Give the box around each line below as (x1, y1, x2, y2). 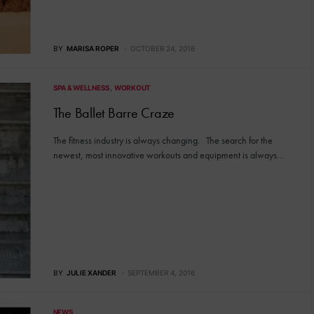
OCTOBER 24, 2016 (130, 43, 195, 53)
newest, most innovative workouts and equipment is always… (53, 148, 284, 161)
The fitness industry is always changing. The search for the (53, 133, 273, 146)
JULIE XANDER (66, 268, 116, 278)
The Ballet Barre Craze (53, 103, 175, 122)
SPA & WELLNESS (53, 83, 110, 92)
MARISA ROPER (66, 43, 119, 53)
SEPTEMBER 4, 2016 (127, 268, 195, 278)
